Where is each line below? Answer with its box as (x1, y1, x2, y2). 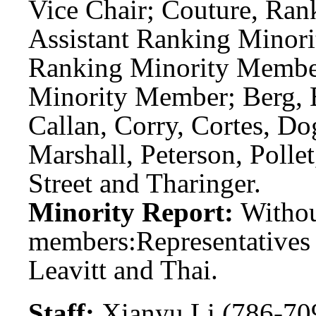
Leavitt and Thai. (28, 254, 218, 285)
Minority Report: (28, 196, 241, 227)
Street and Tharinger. (28, 167, 261, 198)
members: (28, 225, 136, 256)
